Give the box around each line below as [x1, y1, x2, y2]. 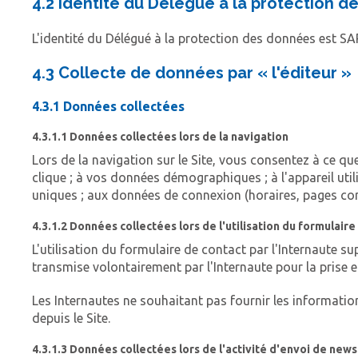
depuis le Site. [32, 311, 110, 326]
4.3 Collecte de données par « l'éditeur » [32, 63, 352, 83]
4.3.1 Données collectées [32, 99, 185, 114]
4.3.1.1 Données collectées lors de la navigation [32, 130, 288, 144]
